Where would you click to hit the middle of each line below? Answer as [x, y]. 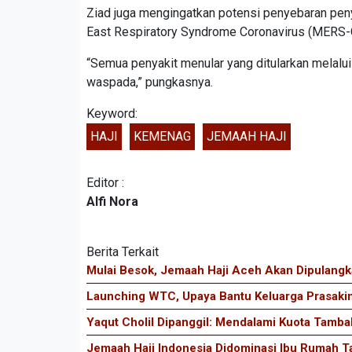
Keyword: [112, 113]
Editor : [105, 182]
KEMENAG [162, 136]
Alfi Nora [112, 201]
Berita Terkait [123, 251]
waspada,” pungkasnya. [150, 82]
